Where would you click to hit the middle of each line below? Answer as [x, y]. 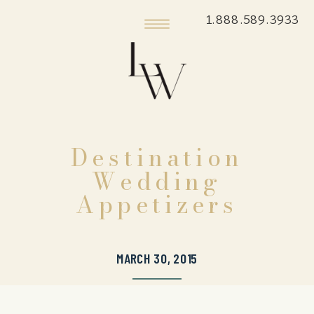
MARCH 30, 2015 [157, 258]
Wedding [157, 181]
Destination [157, 157]
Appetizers [157, 204]
